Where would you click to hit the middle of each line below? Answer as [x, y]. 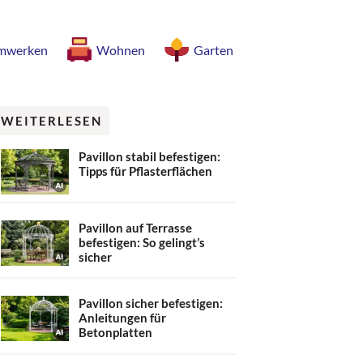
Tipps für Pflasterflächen [145, 171]
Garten [214, 49]
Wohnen [121, 49]
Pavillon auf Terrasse [135, 227]
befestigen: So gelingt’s [142, 242]
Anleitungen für [122, 318]
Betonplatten [115, 332]
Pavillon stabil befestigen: [149, 156]
